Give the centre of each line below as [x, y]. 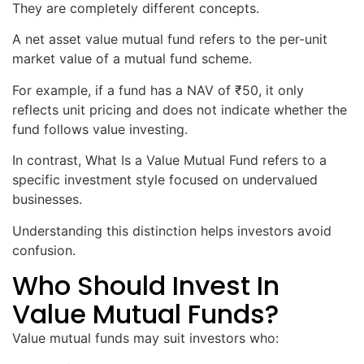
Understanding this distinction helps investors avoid [172, 230]
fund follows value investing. [100, 129]
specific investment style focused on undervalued [165, 180]
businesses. [47, 199]
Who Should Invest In [146, 285]
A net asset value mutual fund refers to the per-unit [170, 39]
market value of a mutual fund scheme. [132, 59]
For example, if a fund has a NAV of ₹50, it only [158, 90]
